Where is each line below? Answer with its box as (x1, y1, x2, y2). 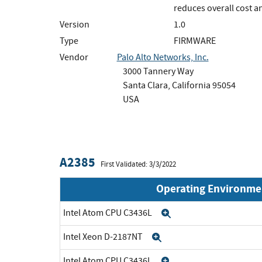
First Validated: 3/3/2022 (101, 159, 176, 169)
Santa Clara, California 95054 (122, 79, 236, 91)
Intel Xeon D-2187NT (63, 230, 144, 243)
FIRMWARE (174, 35, 216, 47)
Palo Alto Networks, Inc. (116, 51, 209, 63)
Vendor (60, 51, 88, 63)
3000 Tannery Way (122, 65, 194, 77)
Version (60, 18, 89, 30)
